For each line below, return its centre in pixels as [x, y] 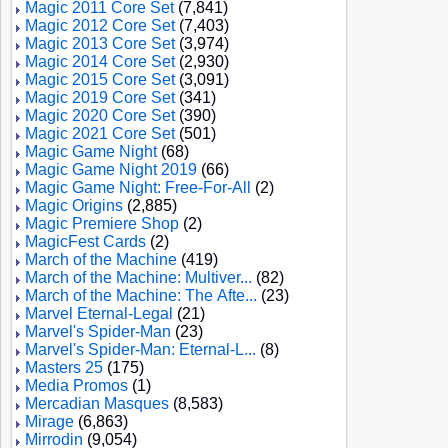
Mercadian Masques [97, 403]
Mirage [49, 421]
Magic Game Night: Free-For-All [138, 187]
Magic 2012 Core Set [100, 25]
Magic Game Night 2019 [111, 169]
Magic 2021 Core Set [100, 133]
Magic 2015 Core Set [100, 79]
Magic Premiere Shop [102, 223]
